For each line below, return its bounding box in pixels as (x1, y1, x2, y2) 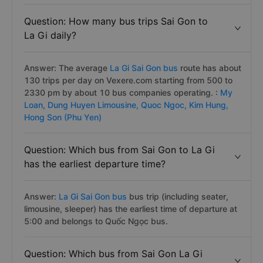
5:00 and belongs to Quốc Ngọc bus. (24, 216, 168, 226)
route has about (180, 63, 241, 73)
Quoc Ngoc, (141, 100, 189, 110)
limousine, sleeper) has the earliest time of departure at (24, 204, 237, 214)
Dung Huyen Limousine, (48, 100, 141, 110)
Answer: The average (24, 63, 107, 73)
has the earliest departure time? (24, 158, 166, 170)
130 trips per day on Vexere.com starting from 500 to (24, 75, 232, 85)
